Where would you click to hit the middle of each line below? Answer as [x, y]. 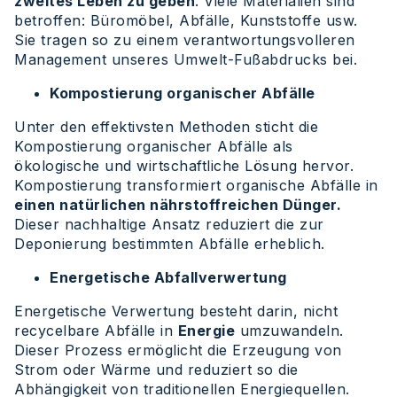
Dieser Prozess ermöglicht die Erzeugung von [178, 350]
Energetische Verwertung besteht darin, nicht [176, 311]
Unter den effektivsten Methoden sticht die [166, 127]
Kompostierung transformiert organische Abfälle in [196, 186]
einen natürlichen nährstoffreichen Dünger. [178, 205]
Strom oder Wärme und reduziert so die [156, 370]
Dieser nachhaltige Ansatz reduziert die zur [169, 225]
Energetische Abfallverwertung [168, 278]
